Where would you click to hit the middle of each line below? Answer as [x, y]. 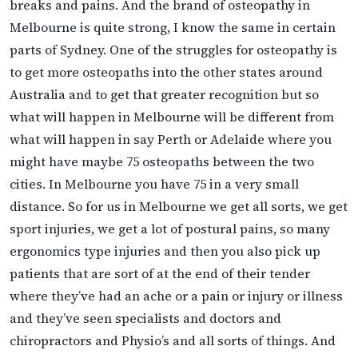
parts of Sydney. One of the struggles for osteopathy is [173, 50]
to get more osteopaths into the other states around [166, 72]
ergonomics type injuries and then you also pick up [165, 251]
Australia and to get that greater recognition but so [164, 95]
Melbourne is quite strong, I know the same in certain [173, 28]
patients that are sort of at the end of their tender [160, 274]
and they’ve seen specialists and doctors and [145, 318]
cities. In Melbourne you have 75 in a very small [154, 184]
